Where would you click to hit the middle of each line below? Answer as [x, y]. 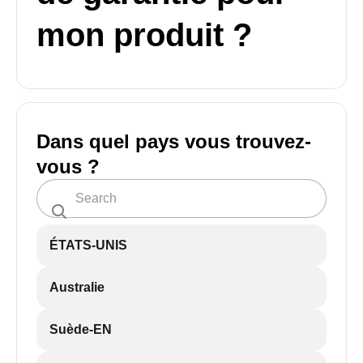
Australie [77, 287]
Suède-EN [81, 329]
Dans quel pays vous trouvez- [174, 141]
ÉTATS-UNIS [88, 245]
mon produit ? [144, 35]
